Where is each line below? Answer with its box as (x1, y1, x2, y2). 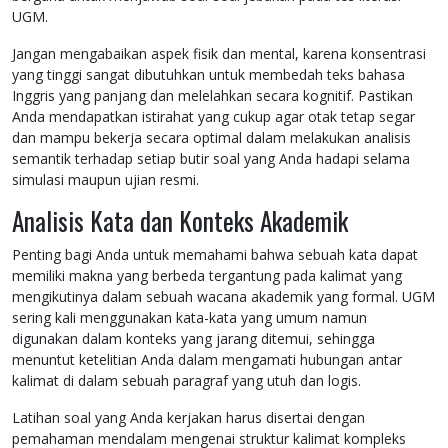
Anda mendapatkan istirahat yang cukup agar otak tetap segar (12, 107, 415, 127)
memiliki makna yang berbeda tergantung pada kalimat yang (12, 266, 402, 286)
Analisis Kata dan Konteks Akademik (12, 202, 348, 240)
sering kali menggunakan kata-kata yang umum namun (12, 308, 367, 328)
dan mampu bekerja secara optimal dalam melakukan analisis (12, 128, 411, 148)
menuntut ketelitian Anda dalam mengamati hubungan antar (12, 350, 402, 370)
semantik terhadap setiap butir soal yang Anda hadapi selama (12, 149, 410, 169)
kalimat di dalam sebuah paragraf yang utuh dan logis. (12, 371, 361, 391)
